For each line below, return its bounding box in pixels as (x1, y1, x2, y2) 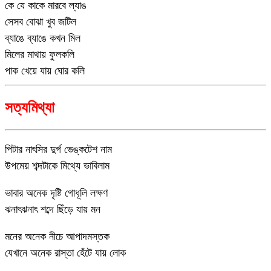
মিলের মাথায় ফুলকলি (5, 48, 74, 60)
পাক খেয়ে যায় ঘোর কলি (5, 65, 85, 77)
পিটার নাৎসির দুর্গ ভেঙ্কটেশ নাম (5, 143, 112, 155)
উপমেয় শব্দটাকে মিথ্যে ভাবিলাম (5, 159, 109, 172)
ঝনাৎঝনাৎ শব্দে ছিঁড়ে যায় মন (5, 203, 100, 215)
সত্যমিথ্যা (5, 98, 54, 116)
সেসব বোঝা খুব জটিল (5, 16, 76, 28)
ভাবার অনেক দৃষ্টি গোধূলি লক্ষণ (5, 186, 108, 199)
